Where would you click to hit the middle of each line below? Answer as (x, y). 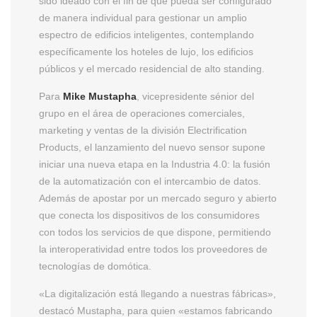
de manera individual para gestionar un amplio (143, 17)
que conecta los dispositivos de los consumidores (149, 215)
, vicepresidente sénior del (195, 96)
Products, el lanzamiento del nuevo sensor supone (152, 147)
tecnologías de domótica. (95, 266)
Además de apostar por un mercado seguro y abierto (158, 198)
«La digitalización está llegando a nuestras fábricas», (157, 293)
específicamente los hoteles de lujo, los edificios (146, 51)
